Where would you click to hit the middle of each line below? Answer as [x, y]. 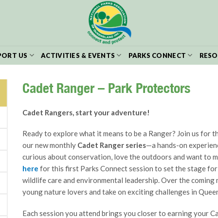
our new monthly [50, 145]
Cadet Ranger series [112, 145]
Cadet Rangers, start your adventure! [86, 112]
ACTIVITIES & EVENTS [78, 55]
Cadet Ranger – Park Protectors [106, 88]
